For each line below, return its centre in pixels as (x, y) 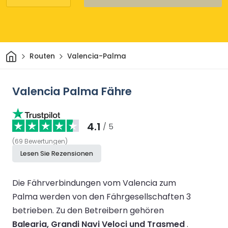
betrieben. (34, 210)
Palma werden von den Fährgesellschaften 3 (102, 196)
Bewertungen (45, 141)
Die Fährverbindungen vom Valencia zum (94, 183)
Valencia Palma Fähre (72, 91)
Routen (42, 56)
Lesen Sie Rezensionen (57, 153)
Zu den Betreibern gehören (110, 210)
